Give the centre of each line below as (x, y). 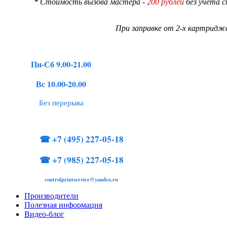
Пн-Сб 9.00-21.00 (61, 64)
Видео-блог (44, 214)
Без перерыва (61, 102)
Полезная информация (63, 205)
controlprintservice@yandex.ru (82, 179)
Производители (51, 196)
